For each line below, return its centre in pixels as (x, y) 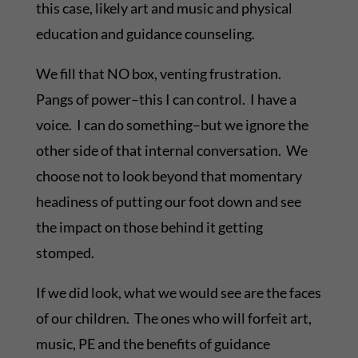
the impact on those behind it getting (149, 227)
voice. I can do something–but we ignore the (172, 125)
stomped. (65, 253)
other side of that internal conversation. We (171, 151)
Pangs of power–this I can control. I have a (166, 99)
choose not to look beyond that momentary (169, 176)
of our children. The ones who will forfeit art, (173, 318)
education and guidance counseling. (145, 34)
